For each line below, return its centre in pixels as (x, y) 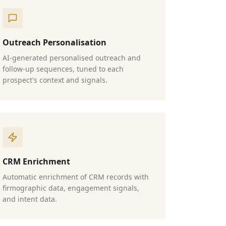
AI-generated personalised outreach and (72, 58)
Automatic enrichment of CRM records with (76, 177)
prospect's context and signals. (55, 80)
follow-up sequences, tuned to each (63, 69)
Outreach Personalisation (54, 42)
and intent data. (30, 199)
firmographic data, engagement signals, (71, 188)
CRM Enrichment (36, 161)
